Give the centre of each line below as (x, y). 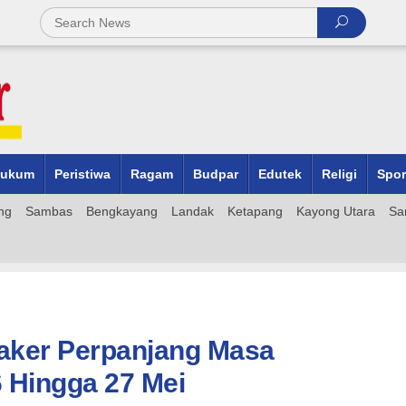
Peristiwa (82, 174)
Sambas (49, 211)
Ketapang (255, 211)
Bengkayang (122, 211)
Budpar (216, 174)
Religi (339, 174)
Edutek (280, 174)
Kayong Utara (336, 211)
